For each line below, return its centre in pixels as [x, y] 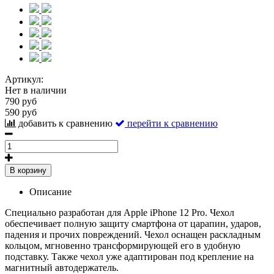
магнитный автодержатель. [62, 267]
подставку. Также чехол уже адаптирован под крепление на [129, 256]
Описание [50, 191]
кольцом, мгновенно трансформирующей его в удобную [123, 245]
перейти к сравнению [172, 123]
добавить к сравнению [65, 123]
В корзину [28, 170]
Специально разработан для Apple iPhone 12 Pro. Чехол [120, 212]
